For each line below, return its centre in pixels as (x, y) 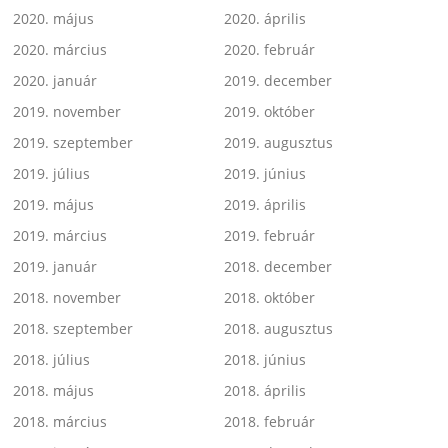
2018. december (278, 267)
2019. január (55, 267)
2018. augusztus (278, 329)
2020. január (55, 81)
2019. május (54, 205)
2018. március (60, 422)
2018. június (265, 360)
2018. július (52, 360)
